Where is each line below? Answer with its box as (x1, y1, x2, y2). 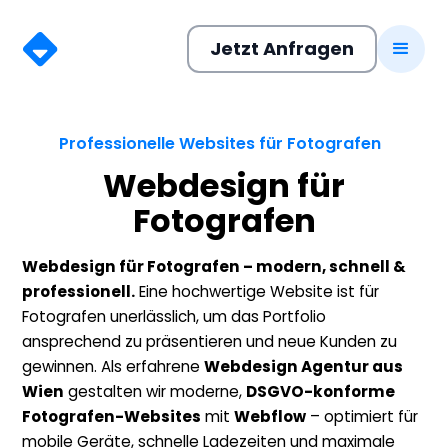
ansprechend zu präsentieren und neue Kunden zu (22, 331, 398, 352)
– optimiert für (306, 406, 419, 427)
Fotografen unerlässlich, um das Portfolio (22, 306, 327, 327)
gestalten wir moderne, (64, 381, 247, 402)
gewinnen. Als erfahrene (22, 356, 205, 377)
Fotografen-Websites (22, 406, 202, 427)
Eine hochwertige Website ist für (135, 281, 380, 302)
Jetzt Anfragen (209, 36, 354, 61)
